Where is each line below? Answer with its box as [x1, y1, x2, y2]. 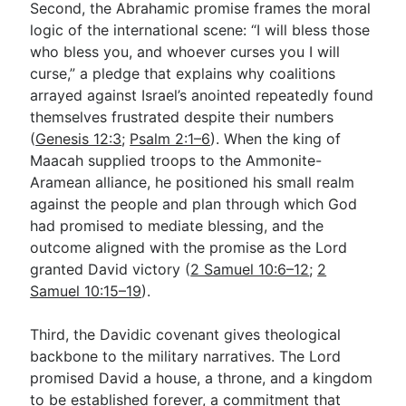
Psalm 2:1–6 [130, 130, 211, 148]
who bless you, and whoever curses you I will [30, 43, 341, 61]
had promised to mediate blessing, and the [30, 217, 324, 235]
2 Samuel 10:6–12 [190, 260, 310, 278]
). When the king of [210, 130, 342, 148]
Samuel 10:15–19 [30, 282, 142, 300]
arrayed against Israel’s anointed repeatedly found [30, 86, 374, 104]
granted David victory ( [30, 260, 191, 278]
